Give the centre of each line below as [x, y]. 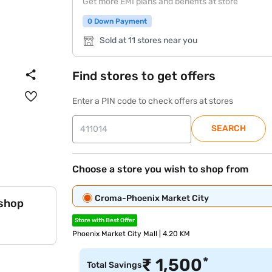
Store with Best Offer [105, 220]
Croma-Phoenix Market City [152, 198]
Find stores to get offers [144, 76]
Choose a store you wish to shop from [161, 169]
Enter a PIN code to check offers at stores [153, 101]
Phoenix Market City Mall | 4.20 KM [131, 234]
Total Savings [114, 265]
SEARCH [229, 128]
